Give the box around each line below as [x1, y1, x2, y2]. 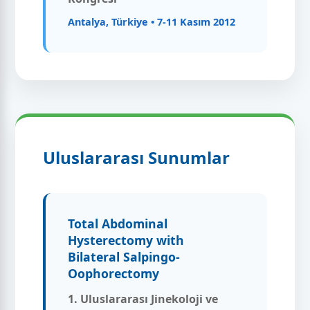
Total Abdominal [68, 215, 168, 232]
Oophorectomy [68, 264, 160, 282]
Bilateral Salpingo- [68, 248, 181, 265]
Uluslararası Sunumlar [43, 145, 230, 169]
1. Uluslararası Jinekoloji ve [68, 291, 219, 307]
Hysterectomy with [68, 231, 185, 248]
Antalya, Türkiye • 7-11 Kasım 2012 [68, 15, 236, 28]
